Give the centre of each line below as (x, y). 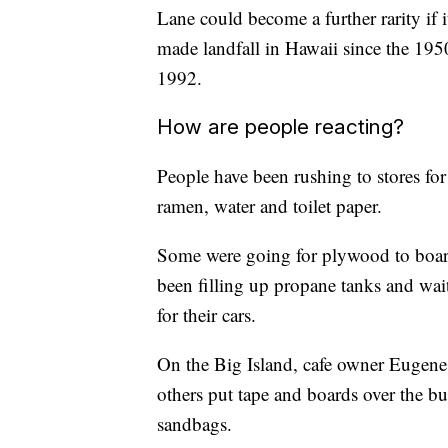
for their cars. (206, 314)
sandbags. (194, 423)
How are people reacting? (280, 126)
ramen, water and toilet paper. (269, 205)
